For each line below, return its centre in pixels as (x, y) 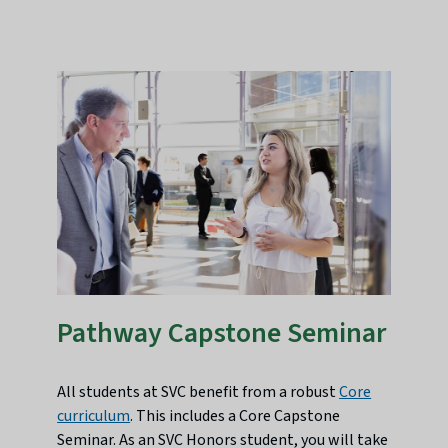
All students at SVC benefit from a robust (198, 392)
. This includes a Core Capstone (235, 416)
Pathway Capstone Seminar (222, 333)
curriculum (94, 416)
